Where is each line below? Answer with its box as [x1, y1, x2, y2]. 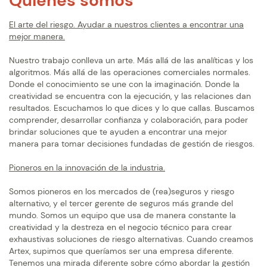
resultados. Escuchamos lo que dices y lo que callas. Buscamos [9, 103, 254, 114]
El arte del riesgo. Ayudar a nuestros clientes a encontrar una [9, 19, 244, 30]
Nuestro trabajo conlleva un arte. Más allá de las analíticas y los [9, 55, 253, 66]
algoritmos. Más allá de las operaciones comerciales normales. [9, 67, 250, 78]
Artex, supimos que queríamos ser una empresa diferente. [9, 246, 234, 257]
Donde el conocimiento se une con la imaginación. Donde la [9, 79, 240, 90]
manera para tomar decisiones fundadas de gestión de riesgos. [9, 138, 254, 150]
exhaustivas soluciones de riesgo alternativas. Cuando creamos [9, 234, 253, 245]
